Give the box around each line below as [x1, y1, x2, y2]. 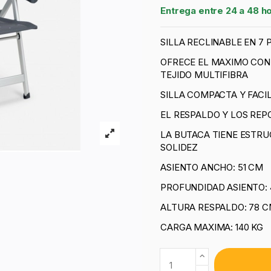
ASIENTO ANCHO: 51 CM [160, 162, 263, 174]
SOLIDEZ [160, 142, 198, 154]
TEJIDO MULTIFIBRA [160, 69, 248, 81]
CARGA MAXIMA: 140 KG [160, 221, 263, 233]
